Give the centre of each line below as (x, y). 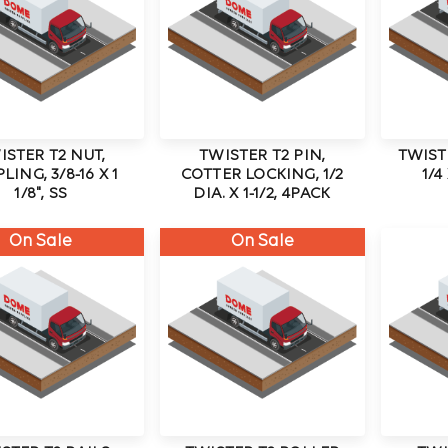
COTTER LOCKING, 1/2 (262, 175)
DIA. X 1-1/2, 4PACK (262, 194)
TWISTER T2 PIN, (262, 156)
